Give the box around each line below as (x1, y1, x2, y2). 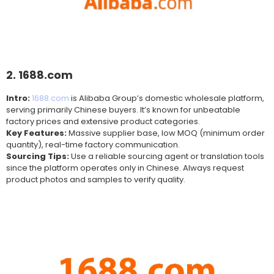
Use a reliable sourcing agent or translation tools (69, 150, 264, 163)
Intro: (6, 92, 30, 105)
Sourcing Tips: (6, 150, 69, 163)
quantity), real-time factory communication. (6, 139, 180, 151)
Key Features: (6, 127, 67, 139)
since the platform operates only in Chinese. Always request (6, 162, 244, 174)
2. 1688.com (6, 67, 73, 83)
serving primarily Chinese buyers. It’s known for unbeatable (6, 104, 240, 116)
